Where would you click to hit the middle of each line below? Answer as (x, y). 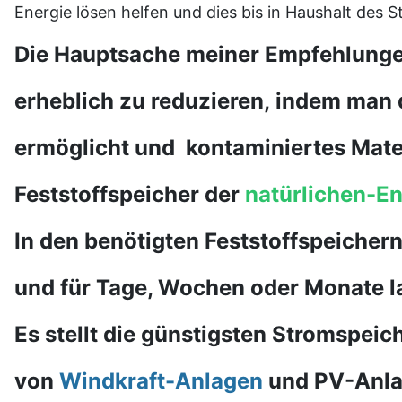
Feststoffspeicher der (130, 195)
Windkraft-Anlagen (161, 381)
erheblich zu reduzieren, (145, 101)
